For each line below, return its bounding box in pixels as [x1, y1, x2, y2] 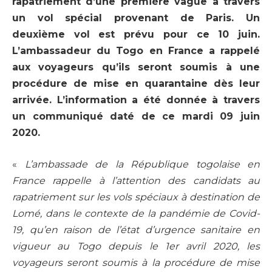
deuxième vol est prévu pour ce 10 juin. [12, 29, 260, 41]
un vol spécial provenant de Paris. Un [12, 12, 260, 24]
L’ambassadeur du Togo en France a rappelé [12, 45, 260, 57]
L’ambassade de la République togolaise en [24, 158, 260, 170]
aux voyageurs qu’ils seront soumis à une [12, 61, 260, 73]
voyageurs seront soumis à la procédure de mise [12, 256, 260, 268]
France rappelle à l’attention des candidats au [12, 174, 260, 186]
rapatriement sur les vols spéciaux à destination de [12, 191, 260, 203]
